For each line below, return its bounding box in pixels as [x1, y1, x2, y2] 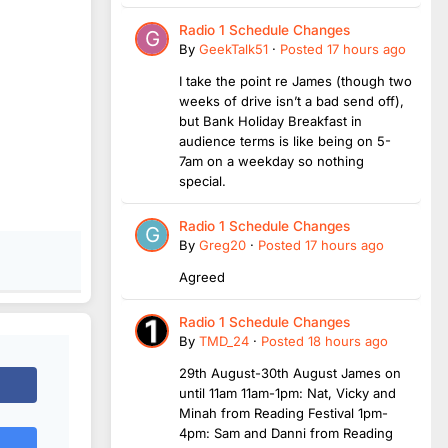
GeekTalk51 [199, 40, 268, 57]
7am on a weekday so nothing [179, 152, 364, 169]
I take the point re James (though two [179, 72, 412, 89]
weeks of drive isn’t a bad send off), [179, 92, 404, 109]
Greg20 [199, 236, 246, 253]
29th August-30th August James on [179, 364, 401, 381]
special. [179, 172, 226, 189]
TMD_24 [199, 332, 249, 349]
